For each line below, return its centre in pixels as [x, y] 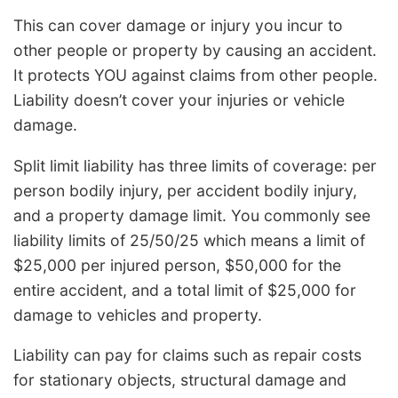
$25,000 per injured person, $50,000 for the [177, 265]
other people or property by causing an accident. [195, 51]
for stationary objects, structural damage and [180, 380]
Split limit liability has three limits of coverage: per [195, 165]
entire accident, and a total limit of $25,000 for [185, 290]
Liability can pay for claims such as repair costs [187, 355]
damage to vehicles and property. [138, 314]
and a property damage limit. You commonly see [192, 215]
